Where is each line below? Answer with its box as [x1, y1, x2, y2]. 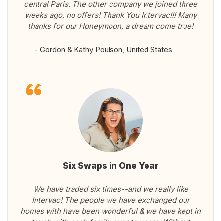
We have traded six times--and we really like [33, 184, 188, 194]
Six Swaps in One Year [62, 161, 159, 171]
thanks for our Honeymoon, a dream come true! [28, 21, 193, 31]
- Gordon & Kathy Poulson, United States [34, 45, 172, 55]
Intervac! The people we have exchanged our [31, 195, 190, 205]
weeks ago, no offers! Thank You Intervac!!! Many [24, 10, 197, 20]
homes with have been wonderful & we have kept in [20, 206, 201, 216]
